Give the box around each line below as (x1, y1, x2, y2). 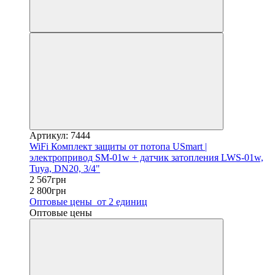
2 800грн (29, 185, 66, 196)
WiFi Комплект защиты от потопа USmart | (29, 141, 207, 152)
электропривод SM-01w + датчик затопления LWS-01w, (29, 152, 263, 163)
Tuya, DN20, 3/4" (29, 163, 100, 174)
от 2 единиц (95, 196, 147, 207)
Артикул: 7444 (29, 130, 90, 141)
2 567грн (29, 174, 66, 185)
